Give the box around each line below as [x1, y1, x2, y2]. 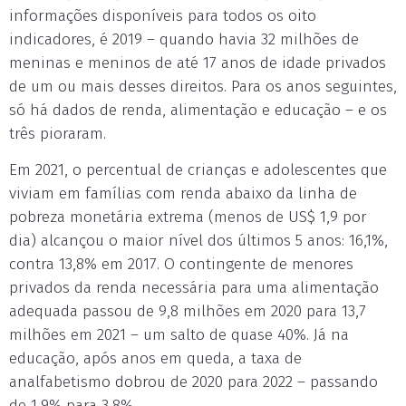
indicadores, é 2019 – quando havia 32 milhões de [9, 30, 359, 49]
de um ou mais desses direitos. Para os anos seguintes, [9, 77, 397, 96]
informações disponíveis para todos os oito [9, 6, 316, 25]
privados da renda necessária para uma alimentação [9, 278, 379, 297]
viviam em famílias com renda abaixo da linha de [9, 184, 357, 203]
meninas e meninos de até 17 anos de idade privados [9, 53, 386, 72]
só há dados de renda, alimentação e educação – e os [9, 101, 387, 120]
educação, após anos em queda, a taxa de [9, 349, 302, 368]
